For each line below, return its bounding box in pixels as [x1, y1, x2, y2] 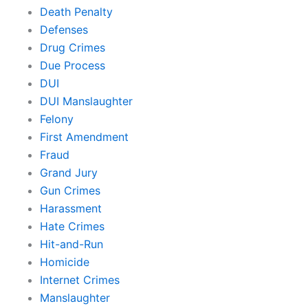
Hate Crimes [40, 219, 104, 234]
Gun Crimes [40, 184, 100, 198]
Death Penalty [40, 5, 113, 19]
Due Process [40, 58, 105, 73]
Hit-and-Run [40, 237, 103, 252]
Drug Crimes [40, 41, 105, 55]
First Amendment [40, 130, 129, 144]
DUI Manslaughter [40, 94, 133, 109]
